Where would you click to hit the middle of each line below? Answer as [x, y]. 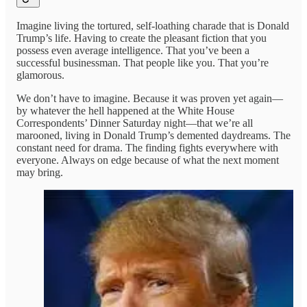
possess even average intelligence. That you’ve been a [133, 51]
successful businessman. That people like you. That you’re [143, 63]
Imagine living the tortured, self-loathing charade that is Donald [153, 26]
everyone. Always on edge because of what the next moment [148, 160]
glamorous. [40, 75]
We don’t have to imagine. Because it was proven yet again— [150, 99]
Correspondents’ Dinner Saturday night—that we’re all [135, 123]
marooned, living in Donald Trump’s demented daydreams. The [153, 136]
